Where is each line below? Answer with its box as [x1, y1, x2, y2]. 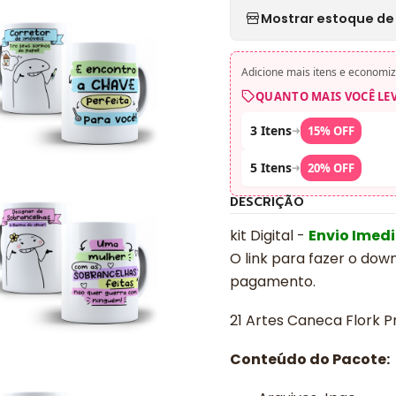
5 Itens [250, 159, 292, 176]
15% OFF [308, 123, 354, 139]
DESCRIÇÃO [230, 193, 304, 211]
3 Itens [250, 122, 292, 139]
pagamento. [230, 271, 316, 292]
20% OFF [308, 160, 354, 176]
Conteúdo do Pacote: [230, 349, 390, 369]
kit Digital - [230, 225, 308, 246]
